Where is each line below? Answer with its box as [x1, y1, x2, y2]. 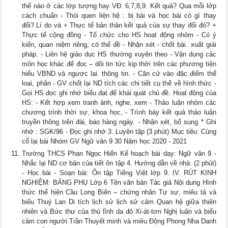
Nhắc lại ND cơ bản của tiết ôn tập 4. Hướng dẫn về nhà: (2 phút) [22, 159, 216, 167]
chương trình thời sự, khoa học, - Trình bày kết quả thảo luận [22, 108, 216, 117]
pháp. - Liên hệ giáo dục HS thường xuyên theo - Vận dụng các [22, 50, 216, 59]
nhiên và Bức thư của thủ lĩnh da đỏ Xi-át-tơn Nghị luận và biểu [22, 208, 216, 216]
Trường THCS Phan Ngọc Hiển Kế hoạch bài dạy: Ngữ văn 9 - [22, 150, 216, 158]
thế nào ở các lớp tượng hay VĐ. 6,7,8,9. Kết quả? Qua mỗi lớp [22, 2, 216, 10]
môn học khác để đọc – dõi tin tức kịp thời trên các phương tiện [22, 60, 216, 68]
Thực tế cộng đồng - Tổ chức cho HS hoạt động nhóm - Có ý [22, 31, 216, 39]
